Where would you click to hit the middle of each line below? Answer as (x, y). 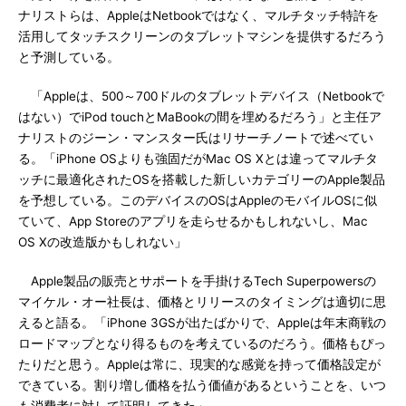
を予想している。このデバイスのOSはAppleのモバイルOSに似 (198, 200)
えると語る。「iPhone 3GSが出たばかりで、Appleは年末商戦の (202, 323)
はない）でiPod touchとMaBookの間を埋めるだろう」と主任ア (200, 117)
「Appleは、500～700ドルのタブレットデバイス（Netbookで (201, 96)
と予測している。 (69, 57)
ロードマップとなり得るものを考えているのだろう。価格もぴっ (202, 343)
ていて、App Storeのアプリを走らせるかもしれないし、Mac (193, 221)
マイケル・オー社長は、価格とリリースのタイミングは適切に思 (202, 302)
